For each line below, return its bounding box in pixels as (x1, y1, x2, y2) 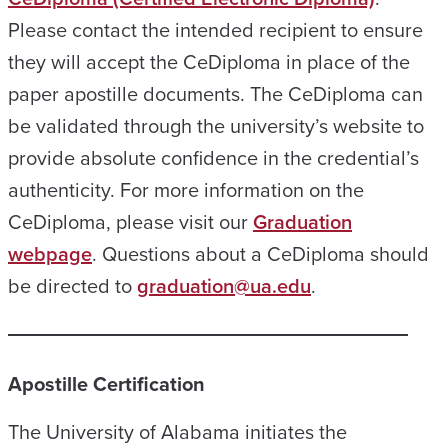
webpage (8, 239, 92, 269)
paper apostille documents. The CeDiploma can (8, 79, 423, 109)
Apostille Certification (8, 369, 205, 399)
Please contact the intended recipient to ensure (8, 15, 423, 45)
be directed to (8, 271, 137, 301)
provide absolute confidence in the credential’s (8, 143, 419, 173)
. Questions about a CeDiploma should (92, 239, 429, 269)
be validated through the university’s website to (8, 111, 424, 141)
